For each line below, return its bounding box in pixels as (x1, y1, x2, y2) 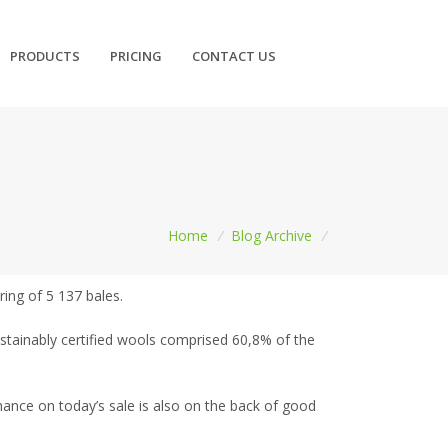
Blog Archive (231, 225, 313, 245)
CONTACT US (192, 46, 277, 65)
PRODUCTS (10, 46, 81, 65)
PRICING (110, 46, 163, 65)
